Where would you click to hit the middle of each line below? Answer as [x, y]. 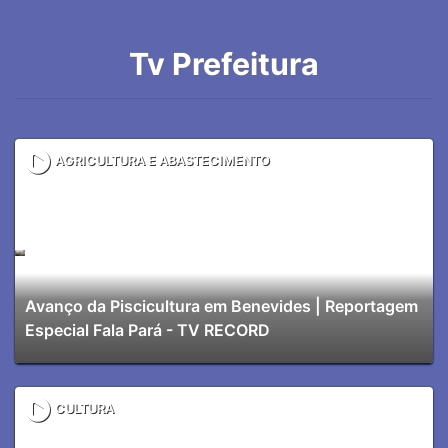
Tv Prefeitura [224, 63]
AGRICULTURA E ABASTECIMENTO [162, 161]
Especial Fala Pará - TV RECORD [147, 329]
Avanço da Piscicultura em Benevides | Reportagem [221, 305]
